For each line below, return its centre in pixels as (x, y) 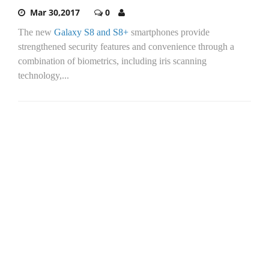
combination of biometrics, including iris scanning (112, 61)
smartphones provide (169, 32)
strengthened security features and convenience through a (126, 47)
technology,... (44, 76)
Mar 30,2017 (55, 13)
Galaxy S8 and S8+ (91, 32)
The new (36, 32)
